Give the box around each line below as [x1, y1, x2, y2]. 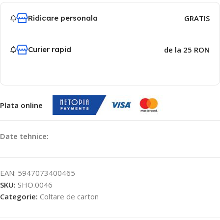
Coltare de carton [40, 192, 99, 201]
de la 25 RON [164, 45, 210, 55]
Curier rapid [28, 45, 71, 54]
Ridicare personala [28, 13, 98, 23]
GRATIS [184, 13, 210, 23]
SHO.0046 [18, 180, 53, 190]
